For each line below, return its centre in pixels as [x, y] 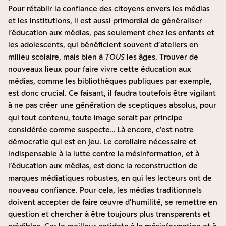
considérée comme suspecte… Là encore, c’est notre [101, 130]
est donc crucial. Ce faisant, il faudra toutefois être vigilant [112, 93]
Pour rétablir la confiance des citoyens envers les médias [109, 9]
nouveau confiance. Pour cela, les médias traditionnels [105, 190]
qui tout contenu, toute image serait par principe [95, 118]
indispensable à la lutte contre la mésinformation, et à [104, 154]
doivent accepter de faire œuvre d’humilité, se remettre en [113, 202]
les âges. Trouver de [162, 57]
